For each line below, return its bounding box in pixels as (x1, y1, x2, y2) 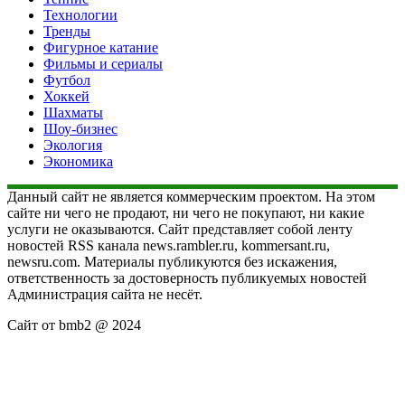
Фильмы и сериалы (43, 56, 163, 72)
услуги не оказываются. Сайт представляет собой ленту (7, 221, 353, 238)
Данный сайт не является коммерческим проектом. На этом (7, 189, 375, 205)
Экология (43, 137, 102, 154)
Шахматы (43, 105, 103, 121)
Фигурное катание (43, 40, 158, 56)
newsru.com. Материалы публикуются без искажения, (7, 254, 337, 270)
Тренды (43, 24, 90, 40)
